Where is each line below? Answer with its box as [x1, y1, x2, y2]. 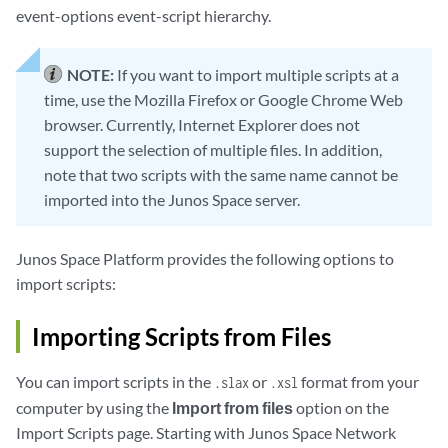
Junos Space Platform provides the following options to [16, 249, 394, 268]
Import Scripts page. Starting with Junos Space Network [16, 423, 396, 442]
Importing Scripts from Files [32, 322, 331, 351]
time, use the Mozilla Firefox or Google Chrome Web [44, 90, 403, 109]
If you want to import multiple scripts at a [117, 65, 399, 84]
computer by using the [16, 398, 172, 417]
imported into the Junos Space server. [44, 190, 300, 209]
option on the [293, 398, 389, 417]
